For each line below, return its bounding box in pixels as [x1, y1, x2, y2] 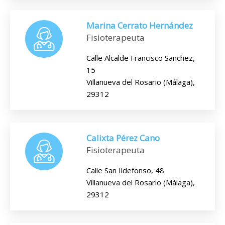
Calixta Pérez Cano [86, 132, 160, 144]
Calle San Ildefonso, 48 [86, 165, 164, 175]
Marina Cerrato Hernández [86, 20, 193, 31]
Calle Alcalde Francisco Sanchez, [86, 53, 195, 63]
